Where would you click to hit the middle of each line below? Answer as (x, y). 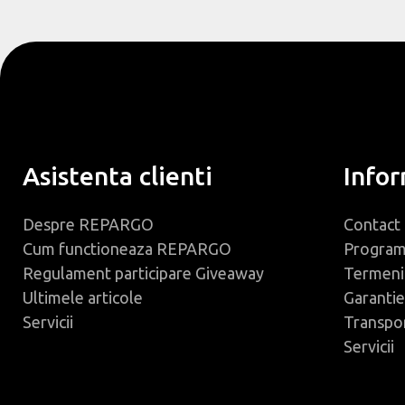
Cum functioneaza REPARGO (127, 249)
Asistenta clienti (118, 176)
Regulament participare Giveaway (143, 273)
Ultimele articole (83, 297)
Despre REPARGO (88, 224)
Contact (372, 224)
